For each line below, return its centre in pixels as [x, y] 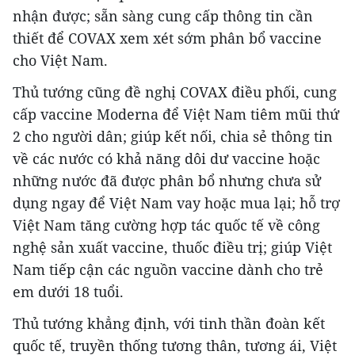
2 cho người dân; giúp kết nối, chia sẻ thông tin [173, 137]
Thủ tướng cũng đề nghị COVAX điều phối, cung [175, 92]
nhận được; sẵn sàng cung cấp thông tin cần [163, 16]
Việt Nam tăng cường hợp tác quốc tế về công [166, 225]
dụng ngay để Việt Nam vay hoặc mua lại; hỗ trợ [176, 203]
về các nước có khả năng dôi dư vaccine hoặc [166, 159]
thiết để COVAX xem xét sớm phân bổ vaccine [167, 38]
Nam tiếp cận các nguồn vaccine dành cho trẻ [168, 270]
